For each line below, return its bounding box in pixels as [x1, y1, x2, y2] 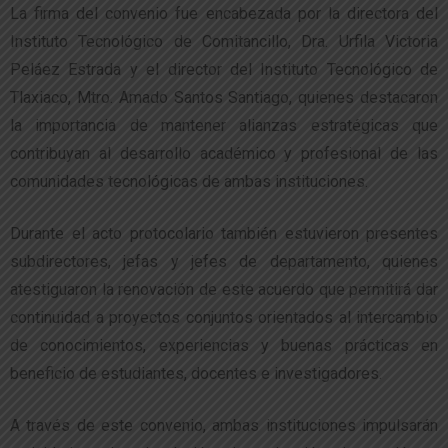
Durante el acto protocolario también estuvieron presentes [10, 223, 438, 243]
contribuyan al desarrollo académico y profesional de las [10, 143, 438, 163]
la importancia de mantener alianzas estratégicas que [10, 115, 438, 135]
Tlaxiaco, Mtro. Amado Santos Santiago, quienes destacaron [10, 87, 438, 107]
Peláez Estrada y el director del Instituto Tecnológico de [10, 59, 438, 79]
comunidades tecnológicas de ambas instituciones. [10, 171, 368, 191]
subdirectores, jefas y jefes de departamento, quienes [10, 251, 438, 271]
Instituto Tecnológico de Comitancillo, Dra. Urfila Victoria [10, 31, 438, 51]
